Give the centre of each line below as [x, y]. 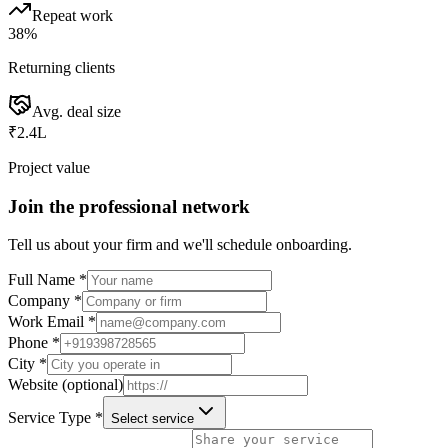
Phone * [34, 343]
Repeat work [72, 15]
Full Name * [47, 280]
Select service [152, 419]
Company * [45, 301]
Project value [49, 167]
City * [27, 364]
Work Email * [52, 322]
